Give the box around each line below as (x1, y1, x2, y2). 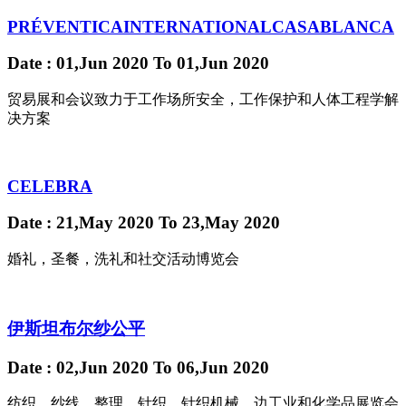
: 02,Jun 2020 (42, 357, 153, 377)
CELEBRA (7, 176, 92, 196)
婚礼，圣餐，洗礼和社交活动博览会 (7, 251, 239, 267)
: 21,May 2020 (42, 213, 159, 233)
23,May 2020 (178, 213, 280, 233)
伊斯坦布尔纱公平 (7, 318, 145, 338)
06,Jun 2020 (172, 357, 269, 377)
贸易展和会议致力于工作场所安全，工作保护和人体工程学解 (7, 92, 399, 108)
